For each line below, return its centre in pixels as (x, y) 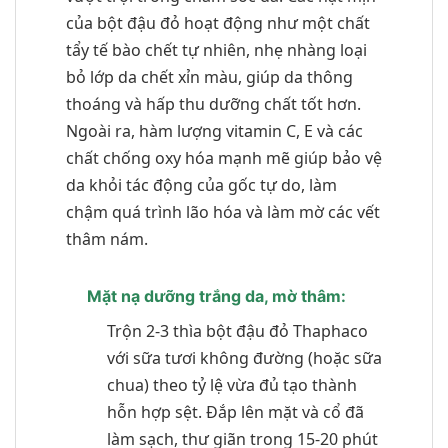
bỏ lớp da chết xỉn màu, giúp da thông (209, 76)
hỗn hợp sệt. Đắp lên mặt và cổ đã (235, 411)
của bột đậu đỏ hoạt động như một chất (218, 22)
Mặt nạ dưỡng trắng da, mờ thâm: (216, 295)
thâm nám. (107, 238)
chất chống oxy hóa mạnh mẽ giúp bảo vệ (224, 157)
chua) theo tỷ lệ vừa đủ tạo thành (231, 384)
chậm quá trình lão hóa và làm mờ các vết (223, 211)
